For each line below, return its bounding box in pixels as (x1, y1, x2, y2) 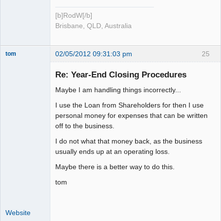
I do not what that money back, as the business (55, 137, 202, 145)
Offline (13, 76, 32, 84)
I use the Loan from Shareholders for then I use (55, 101, 204, 109)
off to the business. (55, 121, 114, 130)
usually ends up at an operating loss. (55, 147, 170, 155)
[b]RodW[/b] (55, 12, 92, 20)
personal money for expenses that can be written (55, 111, 208, 119)
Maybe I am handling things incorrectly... (55, 85, 181, 94)
